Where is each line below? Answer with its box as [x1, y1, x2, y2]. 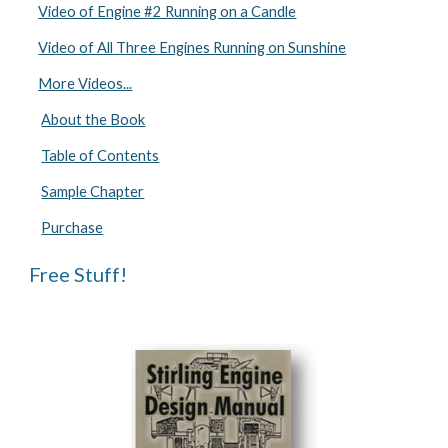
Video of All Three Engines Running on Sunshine [38, 39, 347, 56]
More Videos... [38, 75, 133, 92]
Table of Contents [41, 147, 160, 164]
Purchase [41, 219, 104, 236]
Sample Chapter [41, 183, 145, 200]
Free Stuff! [29, 262, 128, 286]
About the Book [41, 111, 146, 128]
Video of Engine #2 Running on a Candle [38, 3, 297, 20]
